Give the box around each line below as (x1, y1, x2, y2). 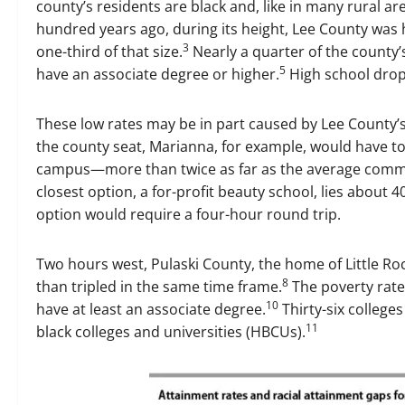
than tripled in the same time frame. (36, 277, 282, 297)
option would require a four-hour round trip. (36, 204, 341, 224)
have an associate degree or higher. (36, 64, 279, 84)
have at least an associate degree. (36, 299, 266, 319)
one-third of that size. (36, 42, 183, 61)
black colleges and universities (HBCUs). (36, 322, 306, 342)
